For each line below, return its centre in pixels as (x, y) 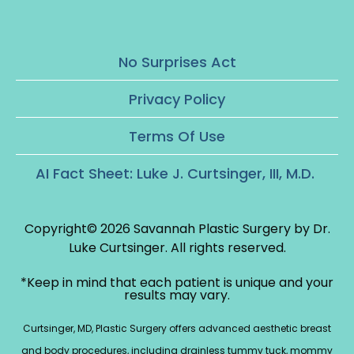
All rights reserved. (228, 247)
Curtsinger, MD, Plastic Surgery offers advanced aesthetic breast (177, 328)
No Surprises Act (177, 62)
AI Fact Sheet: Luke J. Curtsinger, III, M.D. (177, 173)
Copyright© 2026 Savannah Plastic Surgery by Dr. (177, 228)
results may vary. (177, 295)
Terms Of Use (177, 136)
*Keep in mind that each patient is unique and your (177, 282)
